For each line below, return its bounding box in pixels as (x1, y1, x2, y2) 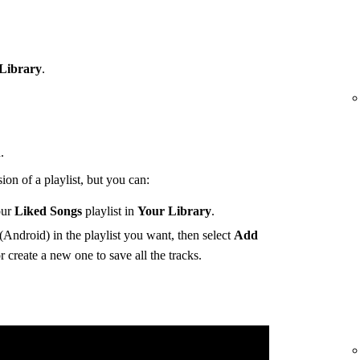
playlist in (82, 203, 137, 218)
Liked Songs (14, 203, 82, 218)
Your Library (137, 203, 211, 218)
